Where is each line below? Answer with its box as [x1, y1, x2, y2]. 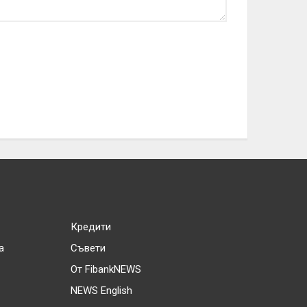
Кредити [70, 221, 111, 233]
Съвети [70, 242, 106, 254]
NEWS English [70, 284, 132, 297]
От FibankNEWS [70, 263, 141, 275]
